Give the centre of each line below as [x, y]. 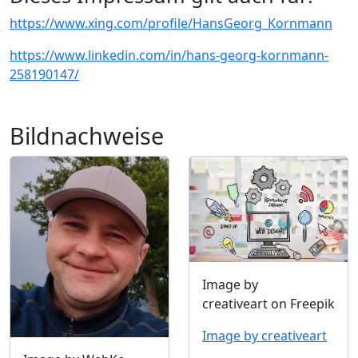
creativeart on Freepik [268, 304]
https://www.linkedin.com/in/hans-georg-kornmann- [169, 55]
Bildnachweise [87, 135]
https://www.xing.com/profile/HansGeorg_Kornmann [171, 23]
